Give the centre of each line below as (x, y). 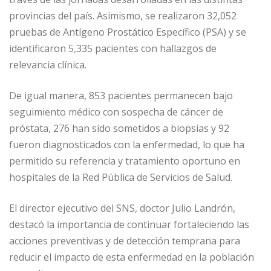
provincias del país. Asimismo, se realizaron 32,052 (123, 15)
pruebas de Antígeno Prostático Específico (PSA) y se (128, 32)
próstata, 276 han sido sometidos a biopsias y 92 (119, 128)
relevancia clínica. (48, 64)
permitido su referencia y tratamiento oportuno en (125, 161)
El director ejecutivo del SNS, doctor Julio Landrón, (122, 208)
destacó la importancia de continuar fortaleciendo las (129, 224)
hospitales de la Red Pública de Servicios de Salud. (121, 177)
